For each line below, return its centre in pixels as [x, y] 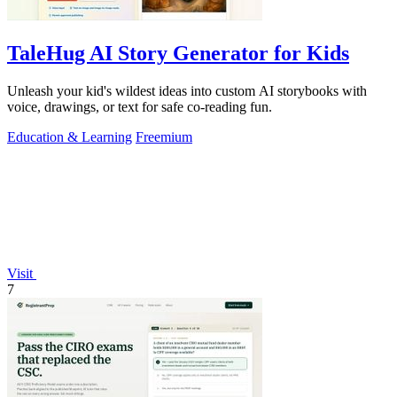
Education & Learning [70, 136]
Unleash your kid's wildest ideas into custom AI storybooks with [187, 90]
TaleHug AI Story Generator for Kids [178, 53]
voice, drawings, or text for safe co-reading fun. [140, 106]
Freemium [164, 136]
